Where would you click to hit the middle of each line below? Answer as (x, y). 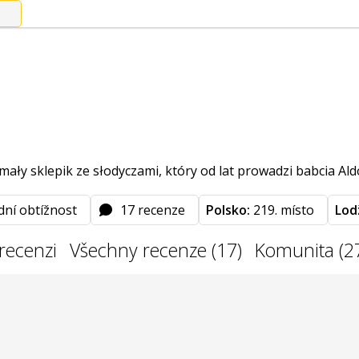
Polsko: (228, 210)
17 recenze (153, 210)
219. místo (282, 210)
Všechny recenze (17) (156, 250)
